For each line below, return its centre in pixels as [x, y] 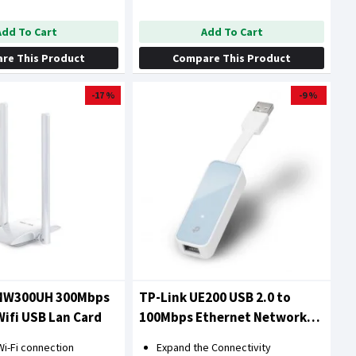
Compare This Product [232, 58]
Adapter [164, 337]
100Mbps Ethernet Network [223, 317]
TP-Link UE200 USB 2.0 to [215, 298]
